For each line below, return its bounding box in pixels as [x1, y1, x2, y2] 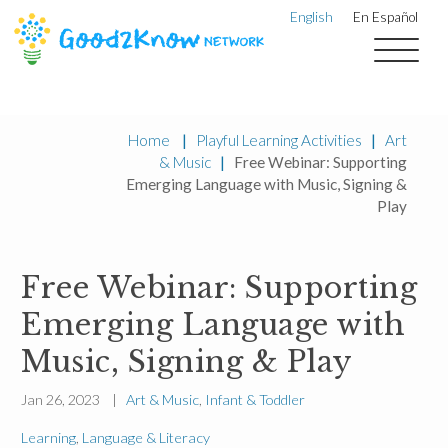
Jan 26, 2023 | [21, 391, 126, 409]
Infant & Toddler [205, 391, 305, 409]
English [290, 9, 333, 26]
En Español [353, 9, 418, 26]
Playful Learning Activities [195, 130, 362, 149]
